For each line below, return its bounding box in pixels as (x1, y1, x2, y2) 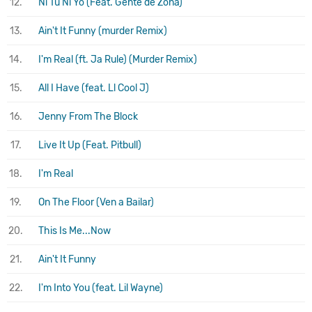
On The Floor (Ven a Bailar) (38, 196, 154, 208)
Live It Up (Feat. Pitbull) (38, 139, 141, 151)
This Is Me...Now (38, 224, 111, 237)
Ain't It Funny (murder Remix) (38, 24, 167, 37)
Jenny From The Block (38, 110, 138, 123)
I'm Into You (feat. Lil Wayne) (38, 281, 163, 294)
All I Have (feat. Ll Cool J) (38, 81, 149, 94)
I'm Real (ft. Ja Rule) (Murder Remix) (38, 53, 197, 65)
